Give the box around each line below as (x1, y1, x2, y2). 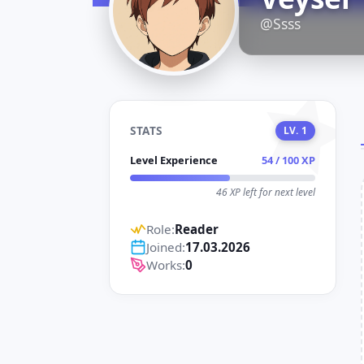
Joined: (146, 239, 185, 255)
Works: (146, 257, 185, 273)
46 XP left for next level (216, 185, 315, 199)
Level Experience (130, 153, 218, 167)
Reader (175, 221, 219, 237)
